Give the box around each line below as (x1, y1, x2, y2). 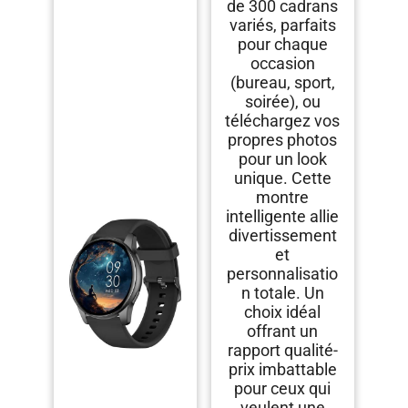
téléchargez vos (225, 111, 341, 131)
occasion (250, 54, 315, 74)
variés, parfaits (229, 15, 336, 36)
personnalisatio (227, 264, 339, 284)
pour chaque (237, 35, 328, 55)
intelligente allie (226, 207, 340, 227)
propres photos (228, 130, 338, 150)
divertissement (228, 226, 337, 246)
